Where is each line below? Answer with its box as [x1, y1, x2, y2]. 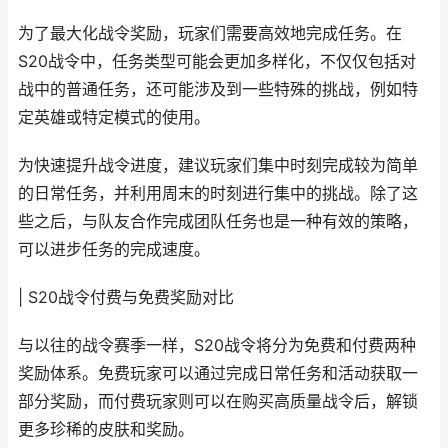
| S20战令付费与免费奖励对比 [18, 288, 234, 307]
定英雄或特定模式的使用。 [18, 108, 210, 127]
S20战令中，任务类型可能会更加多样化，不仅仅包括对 [18, 52, 416, 71]
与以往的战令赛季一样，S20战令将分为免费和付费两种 [18, 336, 416, 355]
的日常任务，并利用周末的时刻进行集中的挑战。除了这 [18, 184, 418, 203]
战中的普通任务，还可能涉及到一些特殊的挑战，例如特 [18, 80, 418, 99]
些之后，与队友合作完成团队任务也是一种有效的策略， [18, 212, 418, 231]
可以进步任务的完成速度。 [18, 240, 210, 259]
